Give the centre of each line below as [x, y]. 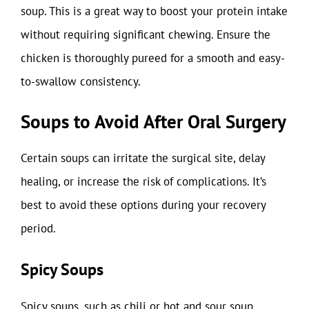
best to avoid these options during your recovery [143, 205]
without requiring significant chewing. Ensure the [146, 34]
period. [38, 228]
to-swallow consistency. [81, 81]
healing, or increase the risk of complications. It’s [143, 181]
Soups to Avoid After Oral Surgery [153, 121]
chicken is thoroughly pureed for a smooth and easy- [153, 58]
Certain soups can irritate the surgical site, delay [143, 158]
